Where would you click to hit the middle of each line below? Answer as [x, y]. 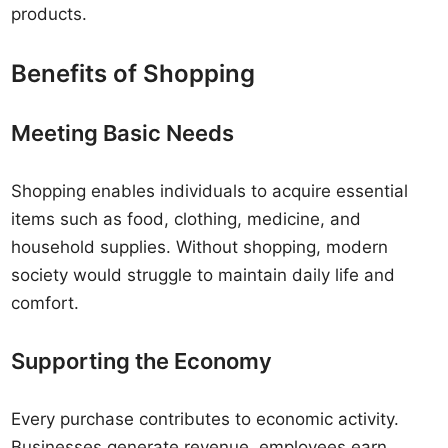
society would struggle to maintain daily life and [203, 275]
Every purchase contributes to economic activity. [205, 419]
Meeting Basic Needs [123, 133]
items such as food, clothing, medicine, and [186, 219]
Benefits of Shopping [133, 73]
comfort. [45, 303]
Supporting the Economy [142, 361]
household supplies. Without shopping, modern [200, 247]
